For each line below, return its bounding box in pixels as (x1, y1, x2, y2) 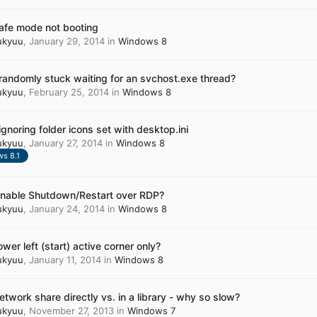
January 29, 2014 (28, 35, 105, 47)
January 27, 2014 (28, 137, 103, 149)
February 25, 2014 (28, 86, 109, 98)
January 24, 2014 (28, 202, 105, 214)
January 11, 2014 (28, 253, 101, 265)
